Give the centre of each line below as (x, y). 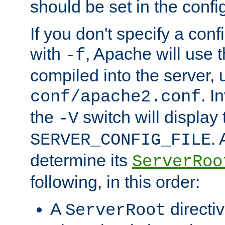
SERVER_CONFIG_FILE (121, 140)
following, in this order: (115, 182)
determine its (81, 160)
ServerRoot (116, 210)
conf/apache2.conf (116, 97)
